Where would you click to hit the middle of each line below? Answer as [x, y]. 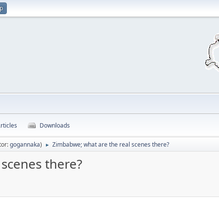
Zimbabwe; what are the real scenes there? [111, 144]
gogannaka [25, 144]
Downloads [55, 125]
